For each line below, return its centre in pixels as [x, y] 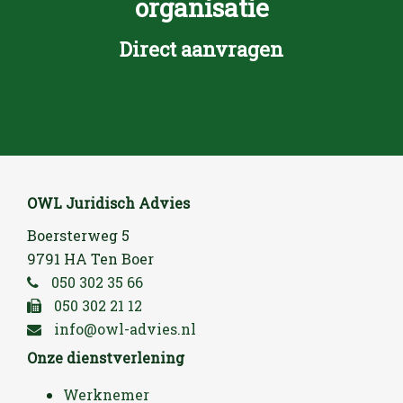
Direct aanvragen [201, 49]
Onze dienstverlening [106, 358]
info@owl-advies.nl [123, 329]
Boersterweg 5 [78, 235]
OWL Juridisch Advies [108, 203]
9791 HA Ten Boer [90, 259]
